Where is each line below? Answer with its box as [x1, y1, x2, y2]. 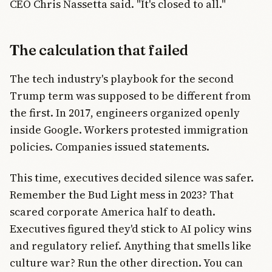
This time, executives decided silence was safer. [10, 169, 254, 185]
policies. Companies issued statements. [10, 139, 209, 155]
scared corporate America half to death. [10, 203, 216, 219]
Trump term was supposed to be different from [10, 88, 251, 104]
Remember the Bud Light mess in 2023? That [10, 186, 234, 202]
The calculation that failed [10, 41, 188, 59]
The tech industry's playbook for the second [10, 71, 234, 87]
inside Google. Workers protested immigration [10, 122, 248, 138]
